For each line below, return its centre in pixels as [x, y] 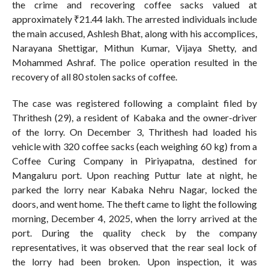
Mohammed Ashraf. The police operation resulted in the [134, 62]
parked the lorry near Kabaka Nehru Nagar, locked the [134, 190]
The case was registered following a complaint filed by [134, 103]
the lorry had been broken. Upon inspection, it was [134, 262]
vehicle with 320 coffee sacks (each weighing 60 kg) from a [134, 147]
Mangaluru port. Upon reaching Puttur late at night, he [134, 175]
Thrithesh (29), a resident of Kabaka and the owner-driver [134, 118]
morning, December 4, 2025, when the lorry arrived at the [134, 219]
